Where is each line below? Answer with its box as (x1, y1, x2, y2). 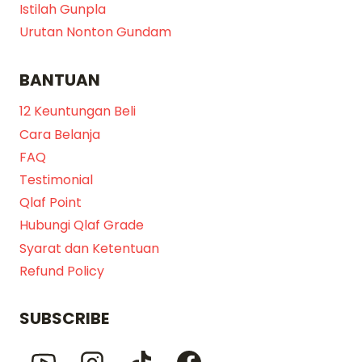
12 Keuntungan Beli (19, 102, 136, 121)
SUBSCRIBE (19, 307, 109, 330)
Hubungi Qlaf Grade (19, 216, 144, 235)
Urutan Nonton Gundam (19, 23, 171, 42)
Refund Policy (19, 261, 104, 280)
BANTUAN (19, 68, 100, 91)
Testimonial (19, 170, 93, 189)
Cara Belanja (19, 124, 100, 144)
